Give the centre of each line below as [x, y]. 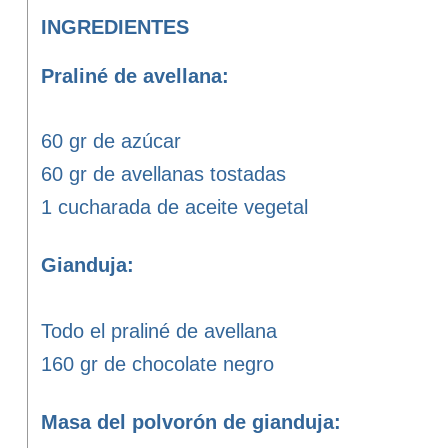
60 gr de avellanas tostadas [163, 174]
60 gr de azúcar [110, 141]
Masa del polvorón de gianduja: [190, 422]
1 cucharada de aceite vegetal [174, 206]
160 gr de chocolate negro [157, 363]
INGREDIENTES [114, 27]
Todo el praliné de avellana [158, 330]
